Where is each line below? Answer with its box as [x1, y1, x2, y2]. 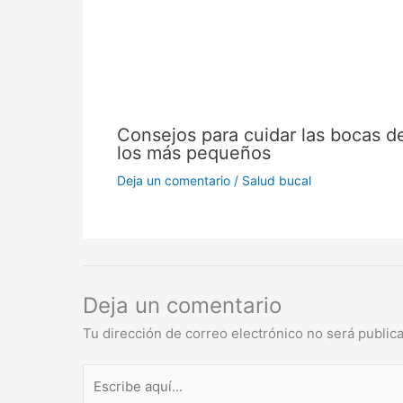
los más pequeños [116, 142, 271, 165]
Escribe [82, 365, 130, 383]
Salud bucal [241, 173, 311, 189]
